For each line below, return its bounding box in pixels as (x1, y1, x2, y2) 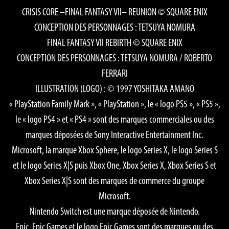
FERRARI (101, 67, 128, 80)
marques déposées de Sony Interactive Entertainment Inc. (26, 128, 203, 141)
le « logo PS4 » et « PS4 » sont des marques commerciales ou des (15, 113, 214, 126)
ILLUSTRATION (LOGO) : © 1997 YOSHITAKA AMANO (35, 82, 194, 95)
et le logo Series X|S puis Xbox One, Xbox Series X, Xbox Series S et (13, 159, 216, 172)
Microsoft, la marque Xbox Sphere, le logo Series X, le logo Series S (11, 144, 218, 156)
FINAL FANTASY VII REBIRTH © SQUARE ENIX (47, 36, 182, 49)
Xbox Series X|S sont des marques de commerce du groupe (25, 174, 204, 187)
